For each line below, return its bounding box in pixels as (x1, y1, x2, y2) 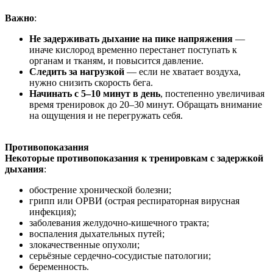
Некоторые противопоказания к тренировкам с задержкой (5, 152, 263, 163)
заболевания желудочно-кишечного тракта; (29, 217, 209, 228)
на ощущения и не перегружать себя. (29, 110, 183, 121)
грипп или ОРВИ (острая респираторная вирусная (29, 195, 239, 206)
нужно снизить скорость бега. (29, 77, 153, 88)
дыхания (5, 163, 44, 174)
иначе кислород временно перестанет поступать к (29, 44, 237, 55)
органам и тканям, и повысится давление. (29, 55, 204, 66)
